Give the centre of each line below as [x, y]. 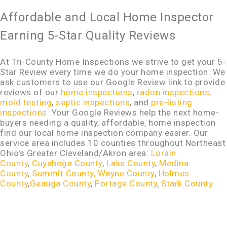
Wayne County [126, 174]
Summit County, [65, 174]
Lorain [163, 153]
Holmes [174, 174]
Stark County [187, 184]
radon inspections [173, 92]
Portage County [126, 184]
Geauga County [60, 184]
